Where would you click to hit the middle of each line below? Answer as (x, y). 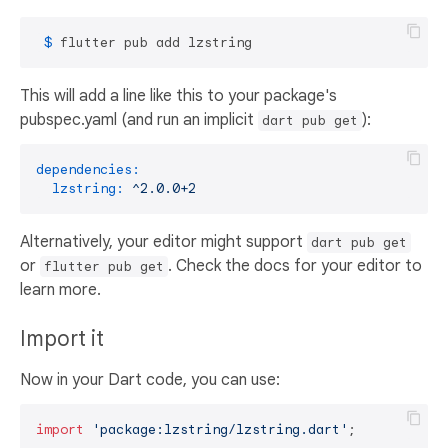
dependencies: (88, 170)
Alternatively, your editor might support (163, 242)
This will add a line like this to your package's (178, 96)
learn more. (60, 290)
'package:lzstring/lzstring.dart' (220, 430)
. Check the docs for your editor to (295, 266)
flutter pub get (104, 267)
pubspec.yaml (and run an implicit (139, 120)
